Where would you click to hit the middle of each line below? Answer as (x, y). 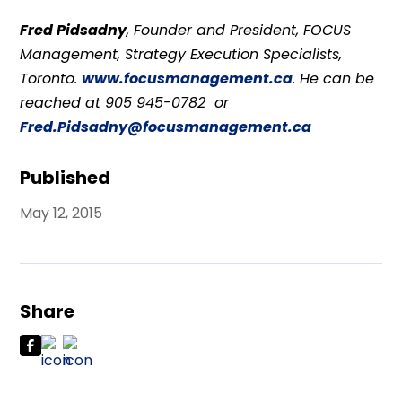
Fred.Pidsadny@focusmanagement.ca (166, 127)
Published (66, 178)
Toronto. (51, 79)
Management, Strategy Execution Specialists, (181, 54)
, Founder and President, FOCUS (239, 30)
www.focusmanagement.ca (188, 79)
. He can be (334, 79)
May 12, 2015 (61, 213)
